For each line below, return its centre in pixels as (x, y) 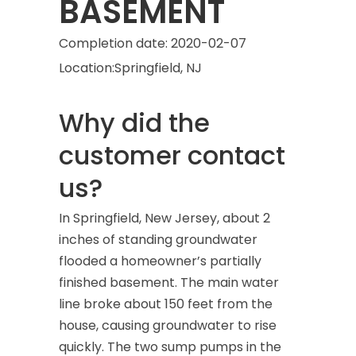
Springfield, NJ (158, 68)
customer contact (172, 155)
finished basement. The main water (169, 282)
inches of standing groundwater (158, 240)
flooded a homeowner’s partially (160, 261)
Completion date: (113, 43)
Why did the (134, 123)
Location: (87, 68)
